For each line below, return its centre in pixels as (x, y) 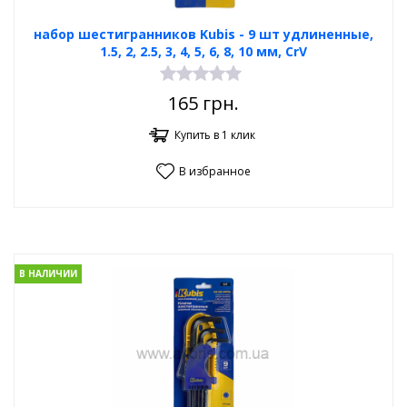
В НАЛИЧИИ (48, 274)
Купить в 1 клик (215, 135)
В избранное (215, 171)
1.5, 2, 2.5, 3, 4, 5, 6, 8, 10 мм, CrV (203, 51)
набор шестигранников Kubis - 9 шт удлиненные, (203, 34)
